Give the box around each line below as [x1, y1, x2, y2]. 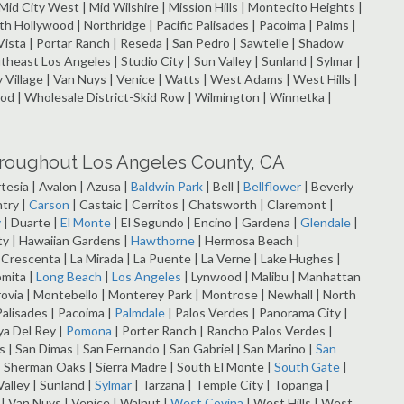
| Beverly [301, 179, 353, 195]
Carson [29, 197, 69, 213]
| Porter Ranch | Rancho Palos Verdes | [112, 323, 333, 339]
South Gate [274, 359, 340, 375]
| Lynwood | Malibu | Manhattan [181, 269, 361, 285]
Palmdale [115, 305, 165, 321]
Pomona [66, 323, 112, 339]
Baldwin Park [131, 179, 203, 195]
